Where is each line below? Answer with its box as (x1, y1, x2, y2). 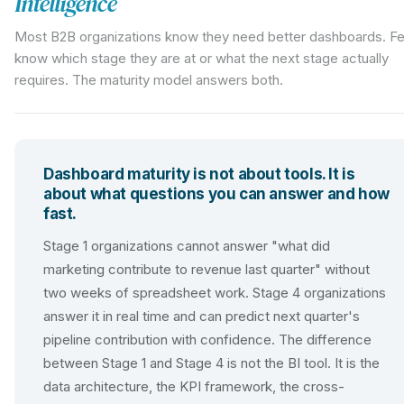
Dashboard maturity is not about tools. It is (43, 165, 355, 183)
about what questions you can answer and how (43, 185, 390, 203)
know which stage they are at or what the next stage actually (14, 50, 389, 67)
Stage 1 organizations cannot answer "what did (43, 237, 330, 254)
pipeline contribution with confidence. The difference (43, 331, 372, 348)
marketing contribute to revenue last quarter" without (43, 261, 370, 278)
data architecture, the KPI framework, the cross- (43, 378, 344, 395)
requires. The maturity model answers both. (14, 71, 283, 88)
